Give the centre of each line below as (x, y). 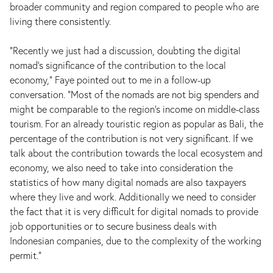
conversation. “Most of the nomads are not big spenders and (134, 94)
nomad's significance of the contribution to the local (118, 65)
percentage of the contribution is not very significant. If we (131, 138)
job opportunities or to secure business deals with (113, 226)
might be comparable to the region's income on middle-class (135, 109)
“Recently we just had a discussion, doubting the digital (125, 50)
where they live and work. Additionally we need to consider (133, 197)
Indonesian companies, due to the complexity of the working (136, 240)
